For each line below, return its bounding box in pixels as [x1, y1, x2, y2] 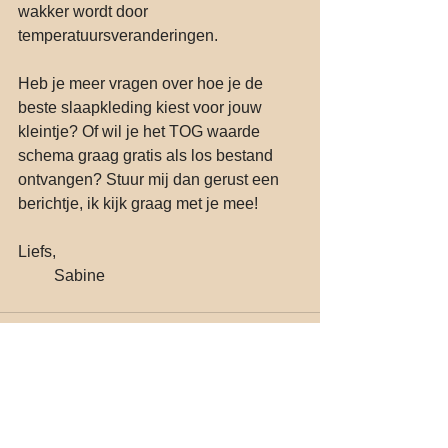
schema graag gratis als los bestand [18, 146, 277, 164]
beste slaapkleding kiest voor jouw [18, 98, 266, 116]
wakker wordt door [18, 2, 152, 20]
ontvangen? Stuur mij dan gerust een [18, 170, 283, 188]
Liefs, [18, 242, 56, 260]
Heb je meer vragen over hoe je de [18, 74, 267, 92]
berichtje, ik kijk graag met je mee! [18, 194, 258, 212]
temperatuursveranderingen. [18, 26, 218, 44]
